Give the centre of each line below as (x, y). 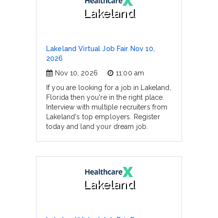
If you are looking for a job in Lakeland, (109, 88)
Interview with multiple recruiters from (107, 107)
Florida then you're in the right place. (105, 97)
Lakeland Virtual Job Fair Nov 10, (101, 49)
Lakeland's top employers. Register (103, 117)
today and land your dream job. (97, 127)
